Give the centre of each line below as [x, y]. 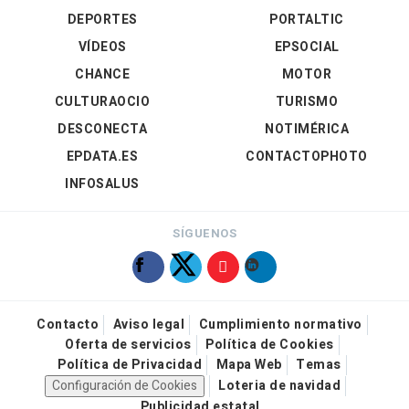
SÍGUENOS [204, 234]
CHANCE [102, 75]
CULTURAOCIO [102, 102]
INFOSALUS [102, 184]
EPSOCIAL [307, 47]
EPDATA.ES [102, 157]
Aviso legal [149, 325]
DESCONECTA [102, 130]
